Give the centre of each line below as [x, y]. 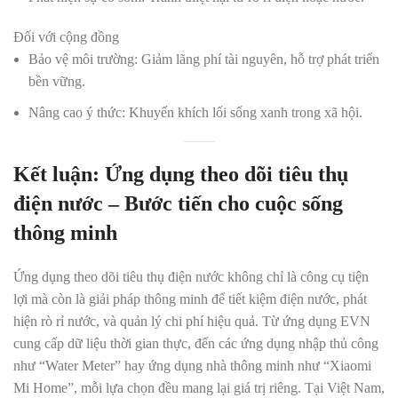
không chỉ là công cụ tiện [296, 277]
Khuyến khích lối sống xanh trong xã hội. [244, 112]
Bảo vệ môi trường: [83, 59]
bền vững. [57, 81]
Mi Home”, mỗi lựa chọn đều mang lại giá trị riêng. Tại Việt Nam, [199, 388]
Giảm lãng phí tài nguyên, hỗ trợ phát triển [259, 59]
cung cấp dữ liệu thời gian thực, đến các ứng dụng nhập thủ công [196, 343]
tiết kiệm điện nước [282, 299]
